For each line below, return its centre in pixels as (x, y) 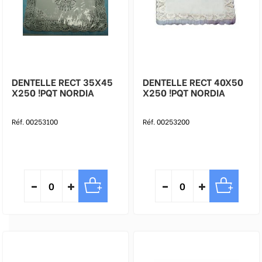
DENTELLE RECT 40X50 (193, 82)
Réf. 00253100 (35, 121)
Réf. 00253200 (166, 121)
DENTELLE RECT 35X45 (62, 82)
